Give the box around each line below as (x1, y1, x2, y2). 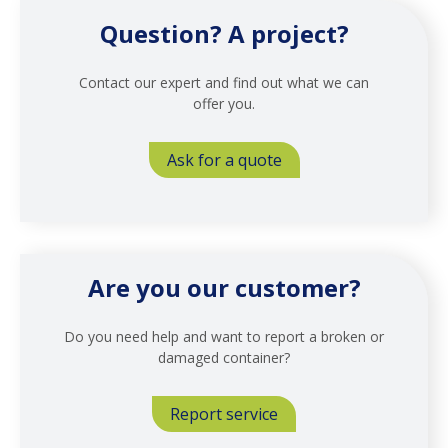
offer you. (193, 93, 255, 113)
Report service (170, 402, 278, 425)
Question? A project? (99, 16, 349, 50)
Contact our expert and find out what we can (79, 72, 369, 92)
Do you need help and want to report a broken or (64, 326, 384, 346)
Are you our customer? (87, 270, 361, 304)
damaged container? (158, 347, 290, 367)
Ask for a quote (166, 148, 282, 171)
